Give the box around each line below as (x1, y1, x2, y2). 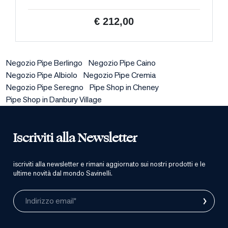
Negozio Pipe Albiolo (6, 70, 77, 80)
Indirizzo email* (25, 195, 76, 206)
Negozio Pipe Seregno (6, 82, 83, 93)
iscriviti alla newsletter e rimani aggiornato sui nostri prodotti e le (13, 159, 206, 168)
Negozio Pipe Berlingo (6, 58, 82, 68)
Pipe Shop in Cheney (90, 82, 159, 93)
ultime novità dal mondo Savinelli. (13, 168, 112, 178)
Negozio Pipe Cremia (83, 70, 156, 80)
